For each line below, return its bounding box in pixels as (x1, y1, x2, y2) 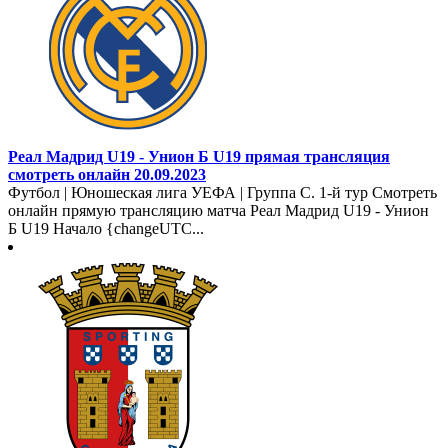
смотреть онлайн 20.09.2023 (8, 165, 206, 183)
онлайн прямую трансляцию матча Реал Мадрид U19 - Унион (8, 201, 429, 219)
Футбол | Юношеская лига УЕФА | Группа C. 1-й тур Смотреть (8, 183, 437, 201)
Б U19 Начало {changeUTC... (8, 219, 204, 237)
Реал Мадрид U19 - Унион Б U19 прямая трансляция (8, 147, 390, 165)
